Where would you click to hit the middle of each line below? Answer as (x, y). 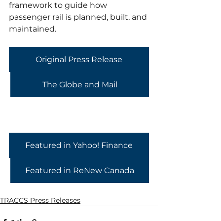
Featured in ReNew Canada (80, 170)
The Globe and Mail (80, 85)
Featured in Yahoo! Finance (79, 145)
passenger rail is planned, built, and (79, 17)
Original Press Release (79, 59)
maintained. (33, 29)
